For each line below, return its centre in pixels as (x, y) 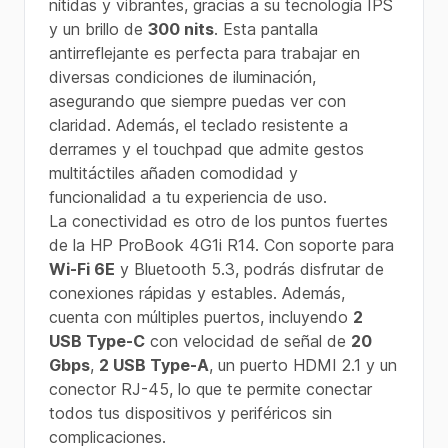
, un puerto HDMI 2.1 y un (303, 365)
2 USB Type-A (154, 365)
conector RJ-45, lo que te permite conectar (210, 389)
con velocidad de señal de (248, 341)
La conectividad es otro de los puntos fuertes (218, 221)
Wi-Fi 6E (82, 269)
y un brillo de (98, 29)
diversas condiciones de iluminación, (182, 77)
